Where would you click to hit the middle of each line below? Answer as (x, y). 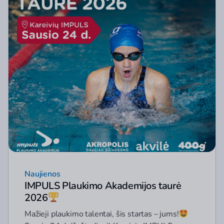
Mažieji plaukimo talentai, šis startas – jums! (102, 214)
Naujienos (42, 174)
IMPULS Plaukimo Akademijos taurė (103, 186)
